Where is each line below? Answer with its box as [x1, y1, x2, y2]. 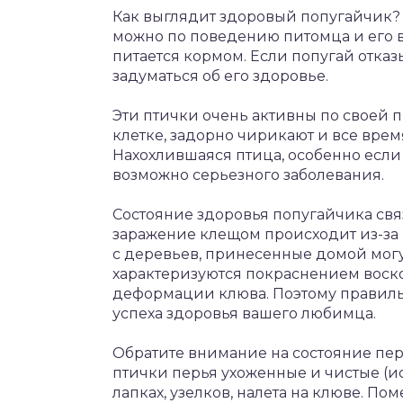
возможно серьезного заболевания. [112, 166, 384, 184]
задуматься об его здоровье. [112, 67, 328, 85]
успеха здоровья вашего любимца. [112, 305, 376, 322]
